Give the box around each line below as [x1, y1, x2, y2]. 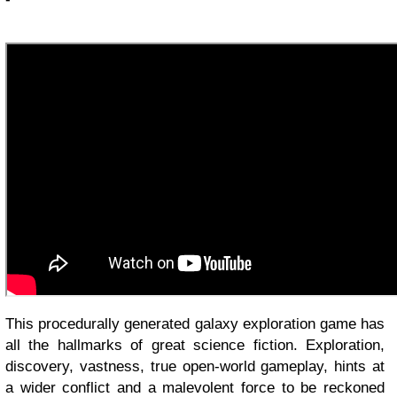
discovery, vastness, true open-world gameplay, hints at [5, 358, 385, 376]
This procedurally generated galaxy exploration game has [5, 315, 385, 333]
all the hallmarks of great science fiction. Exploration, [5, 337, 385, 354]
